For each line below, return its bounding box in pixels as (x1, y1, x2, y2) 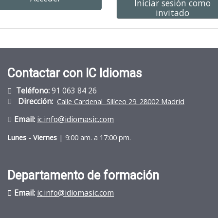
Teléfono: (16, 85, 52, 96)
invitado (156, 7, 190, 19)
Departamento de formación (7, 168, 159, 182)
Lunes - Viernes (7, 133, 57, 143)
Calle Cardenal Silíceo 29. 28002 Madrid (57, 96, 184, 106)
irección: (24, 95, 55, 107)
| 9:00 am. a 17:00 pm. (57, 133, 131, 143)
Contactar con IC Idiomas (7, 66, 142, 80)
